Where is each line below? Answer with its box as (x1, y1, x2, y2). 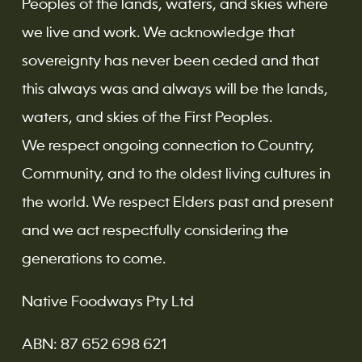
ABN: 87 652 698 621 (21, 337, 166, 352)
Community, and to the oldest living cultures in (21, 166, 330, 182)
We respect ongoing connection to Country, (21, 138, 314, 154)
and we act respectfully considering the (21, 223, 288, 238)
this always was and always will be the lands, (21, 82, 328, 97)
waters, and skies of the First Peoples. (21, 110, 272, 125)
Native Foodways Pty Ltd (21, 294, 194, 309)
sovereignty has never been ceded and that (21, 53, 319, 69)
